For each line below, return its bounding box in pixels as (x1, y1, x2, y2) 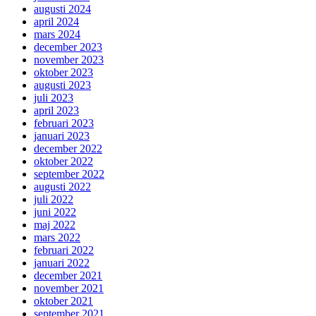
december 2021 (34, 269, 102, 281)
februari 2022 (34, 243, 94, 256)
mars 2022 (34, 231, 80, 243)
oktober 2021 (34, 294, 93, 307)
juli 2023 (34, 91, 73, 104)
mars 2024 (34, 28, 80, 40)
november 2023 (34, 53, 104, 66)
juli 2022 (34, 193, 73, 205)
